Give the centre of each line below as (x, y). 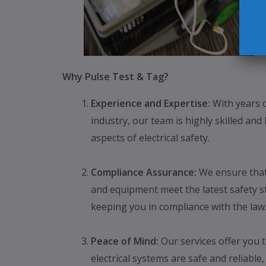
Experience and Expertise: (150, 104)
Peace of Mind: (124, 241)
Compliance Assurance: (143, 172)
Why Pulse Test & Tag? (115, 77)
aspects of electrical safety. (150, 138)
